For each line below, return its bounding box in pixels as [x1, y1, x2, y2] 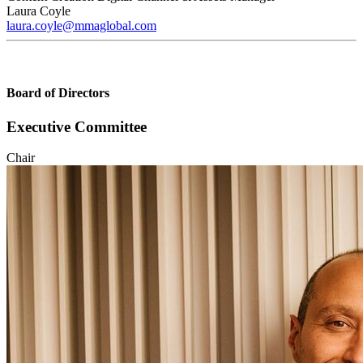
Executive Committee [6, 117, 147, 135]
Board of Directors [6, 86, 109, 100]
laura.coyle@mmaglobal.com [6, 18, 156, 32]
